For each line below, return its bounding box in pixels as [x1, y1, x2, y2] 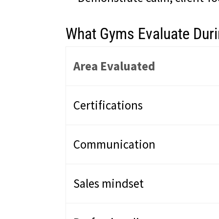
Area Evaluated [73, 58, 155, 74]
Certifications [73, 97, 143, 113]
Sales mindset [73, 175, 144, 191]
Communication [73, 136, 156, 152]
